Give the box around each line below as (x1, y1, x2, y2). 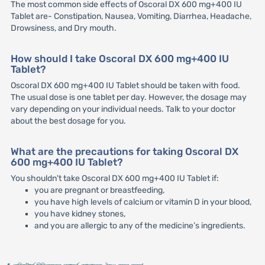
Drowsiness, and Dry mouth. (10, 22, 117, 33)
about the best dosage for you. (10, 115, 126, 126)
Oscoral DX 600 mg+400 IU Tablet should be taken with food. (10, 80, 240, 91)
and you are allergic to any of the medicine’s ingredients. (34, 220, 245, 231)
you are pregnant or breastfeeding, (34, 185, 164, 195)
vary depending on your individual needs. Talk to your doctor (10, 104, 235, 114)
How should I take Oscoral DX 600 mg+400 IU (10, 52, 229, 64)
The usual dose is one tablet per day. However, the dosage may (10, 92, 247, 102)
